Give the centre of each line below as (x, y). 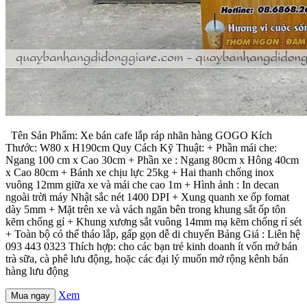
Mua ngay (30, 295)
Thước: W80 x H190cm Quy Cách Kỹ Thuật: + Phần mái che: (141, 147)
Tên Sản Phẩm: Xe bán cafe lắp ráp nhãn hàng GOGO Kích (139, 135)
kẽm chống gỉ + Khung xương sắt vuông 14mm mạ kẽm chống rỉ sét (153, 221)
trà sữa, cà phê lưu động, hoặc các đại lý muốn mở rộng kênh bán (147, 258)
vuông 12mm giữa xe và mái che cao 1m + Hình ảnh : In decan (142, 184)
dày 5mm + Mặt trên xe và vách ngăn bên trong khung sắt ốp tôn (146, 209)
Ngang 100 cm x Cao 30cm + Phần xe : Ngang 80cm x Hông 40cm (152, 160)
